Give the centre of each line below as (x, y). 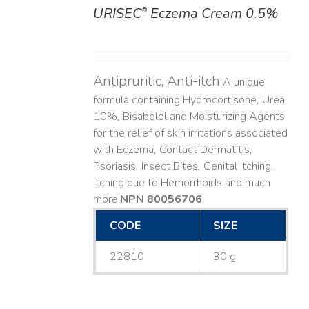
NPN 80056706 (161, 200)
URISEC (117, 14)
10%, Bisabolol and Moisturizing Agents (189, 117)
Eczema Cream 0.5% (212, 14)
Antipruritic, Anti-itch (156, 81)
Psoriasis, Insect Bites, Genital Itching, (183, 167)
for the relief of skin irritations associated (190, 133)
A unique (242, 82)
